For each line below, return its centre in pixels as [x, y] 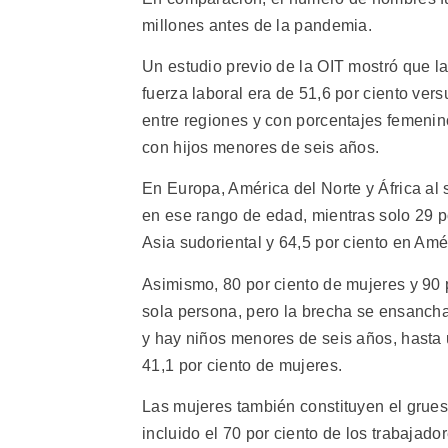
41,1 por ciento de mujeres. [242, 365]
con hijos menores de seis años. [261, 147]
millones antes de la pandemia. [257, 25]
